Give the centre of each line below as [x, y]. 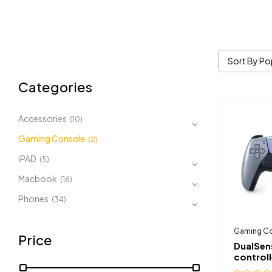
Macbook [38, 178]
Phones [33, 199]
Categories [55, 87]
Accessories [42, 118]
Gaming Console [52, 138]
